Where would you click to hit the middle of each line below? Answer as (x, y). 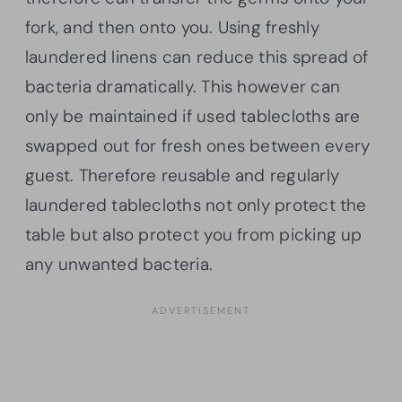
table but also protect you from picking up (194, 234)
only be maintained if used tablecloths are (193, 116)
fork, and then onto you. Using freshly (172, 27)
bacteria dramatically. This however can (183, 86)
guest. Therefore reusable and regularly (182, 175)
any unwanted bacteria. (122, 264)
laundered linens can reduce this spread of (197, 57)
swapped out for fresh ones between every (198, 145)
